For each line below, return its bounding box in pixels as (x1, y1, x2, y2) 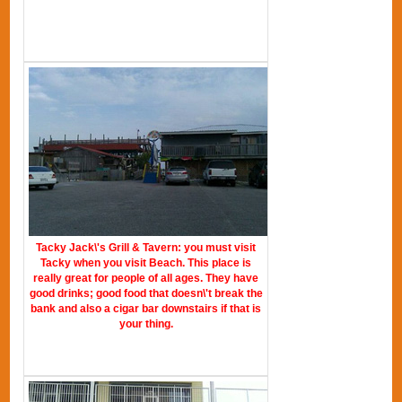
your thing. (118, 317, 173, 330)
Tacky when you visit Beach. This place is (40, 256, 252, 269)
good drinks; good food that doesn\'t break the (29, 286, 263, 300)
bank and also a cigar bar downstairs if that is (31, 301, 262, 315)
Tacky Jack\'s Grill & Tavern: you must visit (36, 240, 257, 254)
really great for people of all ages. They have (33, 271, 259, 284)
